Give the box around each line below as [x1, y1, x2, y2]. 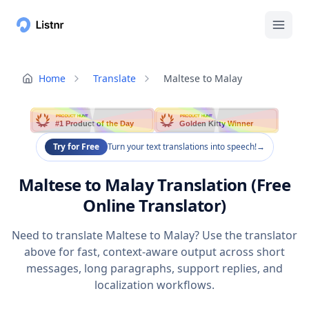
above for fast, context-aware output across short [24, 244, 285, 260]
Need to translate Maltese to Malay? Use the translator [12, 228, 297, 243]
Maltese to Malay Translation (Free [18, 173, 291, 197]
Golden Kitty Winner [179, 119, 255, 128]
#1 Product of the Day [55, 119, 135, 128]
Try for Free [52, 141, 99, 153]
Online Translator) [83, 194, 226, 217]
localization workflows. [94, 277, 215, 293]
